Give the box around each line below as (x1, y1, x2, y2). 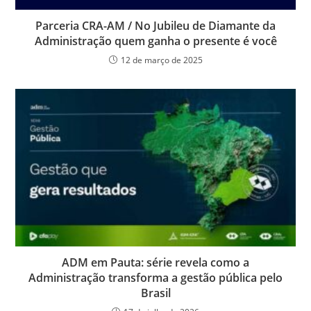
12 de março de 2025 (120, 54, 203, 67)
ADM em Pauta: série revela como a (62, 255, 249, 271)
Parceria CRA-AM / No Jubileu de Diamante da (35, 18, 276, 34)
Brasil (140, 285, 171, 301)
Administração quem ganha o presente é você (34, 33, 277, 49)
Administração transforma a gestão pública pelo (28, 270, 283, 286)
